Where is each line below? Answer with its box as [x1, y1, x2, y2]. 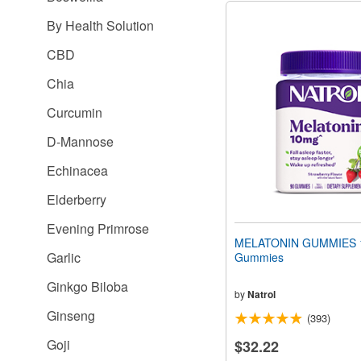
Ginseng [47, 306, 95, 325]
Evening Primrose [47, 219, 149, 238]
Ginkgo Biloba [47, 277, 128, 296]
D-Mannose [47, 132, 114, 151]
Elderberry [47, 190, 106, 209]
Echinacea [47, 161, 108, 180]
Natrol [247, 287, 276, 302]
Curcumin [47, 103, 102, 122]
